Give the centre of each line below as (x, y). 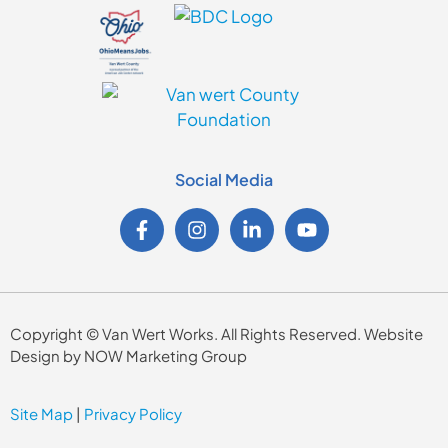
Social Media (224, 180)
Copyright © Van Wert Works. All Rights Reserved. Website (216, 334)
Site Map (41, 414)
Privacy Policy (133, 414)
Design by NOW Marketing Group (128, 356)
